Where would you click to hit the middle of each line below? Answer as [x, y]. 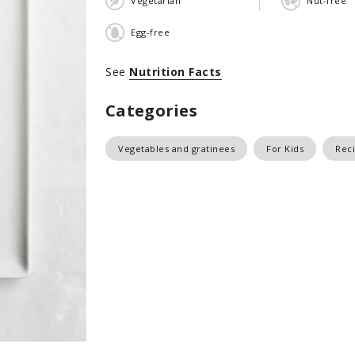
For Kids [285, 149]
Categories [151, 111]
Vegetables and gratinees [176, 149]
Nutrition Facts [176, 72]
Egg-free [150, 32]
